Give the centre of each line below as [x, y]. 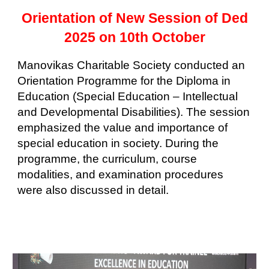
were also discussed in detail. [96, 190]
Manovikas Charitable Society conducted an [131, 65]
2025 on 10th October [134, 37]
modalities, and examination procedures [121, 174]
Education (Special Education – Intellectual [128, 96]
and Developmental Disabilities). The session [134, 112]
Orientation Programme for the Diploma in [124, 80]
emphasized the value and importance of [123, 127]
